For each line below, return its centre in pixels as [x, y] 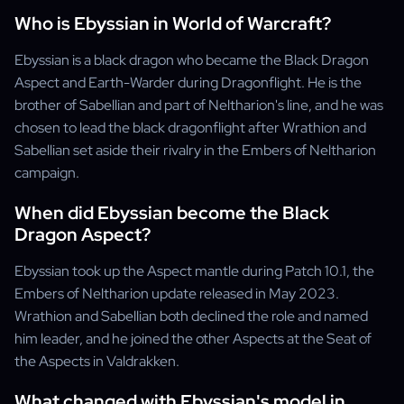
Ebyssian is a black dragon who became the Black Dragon [192, 60]
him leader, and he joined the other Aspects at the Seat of [193, 339]
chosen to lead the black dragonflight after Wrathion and [190, 128]
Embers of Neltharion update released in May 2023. [177, 294]
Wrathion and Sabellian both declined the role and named [191, 316]
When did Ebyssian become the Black [172, 213]
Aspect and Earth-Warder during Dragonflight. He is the [188, 83]
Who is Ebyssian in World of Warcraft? [173, 23]
